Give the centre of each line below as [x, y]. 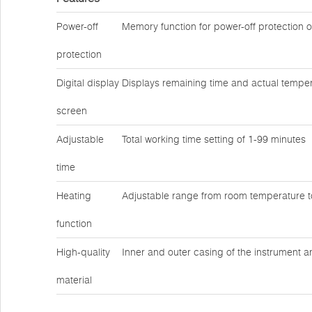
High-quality [83, 252]
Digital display [88, 83]
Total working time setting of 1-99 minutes [214, 139]
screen [72, 111]
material [74, 280]
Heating [74, 196]
